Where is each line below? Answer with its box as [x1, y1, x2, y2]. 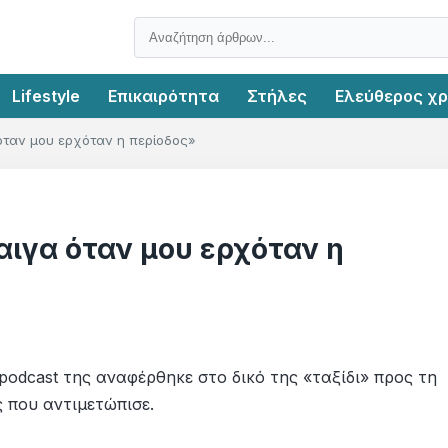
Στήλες [247, 86, 307, 106]
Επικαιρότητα [108, 86, 219, 106]
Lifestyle [12, 86, 80, 106]
